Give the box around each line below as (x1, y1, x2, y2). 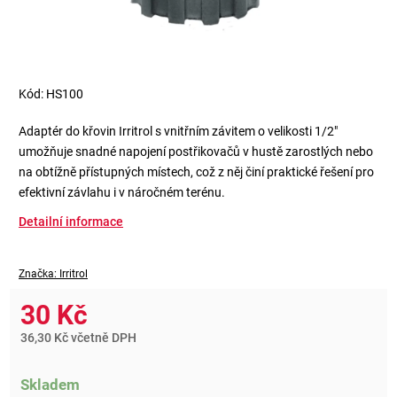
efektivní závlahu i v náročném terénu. (19, 184, 225, 199)
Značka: (19, 267, 59, 280)
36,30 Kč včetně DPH (20, 330, 136, 345)
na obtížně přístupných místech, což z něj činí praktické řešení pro (19, 164, 374, 179)
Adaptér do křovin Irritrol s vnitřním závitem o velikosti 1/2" (19, 123, 338, 138)
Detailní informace (19, 214, 123, 229)
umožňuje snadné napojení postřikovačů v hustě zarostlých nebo (19, 144, 373, 159)
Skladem (20, 375, 80, 393)
